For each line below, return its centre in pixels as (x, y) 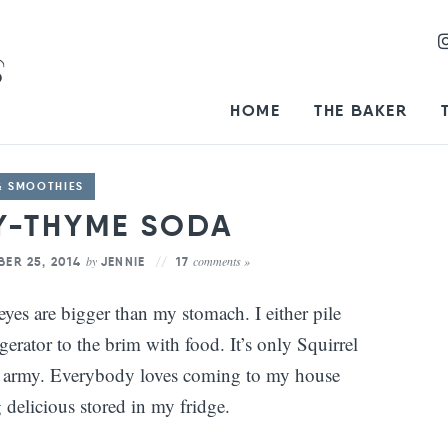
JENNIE (123, 261)
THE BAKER (361, 110)
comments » (222, 261)
